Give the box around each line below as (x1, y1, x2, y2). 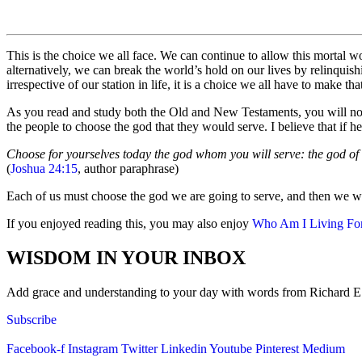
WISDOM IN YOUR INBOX (6, 247, 246, 269)
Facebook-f (6, 342, 65, 356)
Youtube (209, 342, 252, 356)
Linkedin (161, 342, 207, 356)
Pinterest (255, 342, 299, 356)
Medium (302, 342, 345, 356)
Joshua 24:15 (11, 162, 78, 176)
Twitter (121, 342, 158, 356)
